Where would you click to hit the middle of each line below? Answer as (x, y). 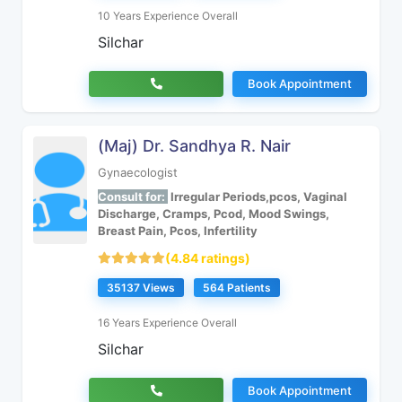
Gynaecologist (138, 172)
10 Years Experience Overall (168, 16)
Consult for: (133, 197)
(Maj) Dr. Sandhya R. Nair (194, 146)
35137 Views (141, 288)
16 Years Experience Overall (167, 323)
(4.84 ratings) (208, 258)
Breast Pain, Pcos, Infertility (178, 231)
